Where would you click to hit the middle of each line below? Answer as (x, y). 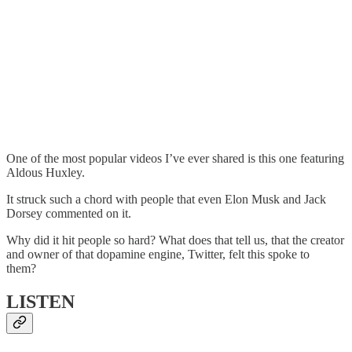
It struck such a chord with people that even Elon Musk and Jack (166, 200)
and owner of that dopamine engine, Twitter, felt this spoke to (158, 255)
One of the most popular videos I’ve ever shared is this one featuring (175, 159)
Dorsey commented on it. (69, 214)
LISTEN (40, 302)
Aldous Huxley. (47, 173)
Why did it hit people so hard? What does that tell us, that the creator (175, 240)
